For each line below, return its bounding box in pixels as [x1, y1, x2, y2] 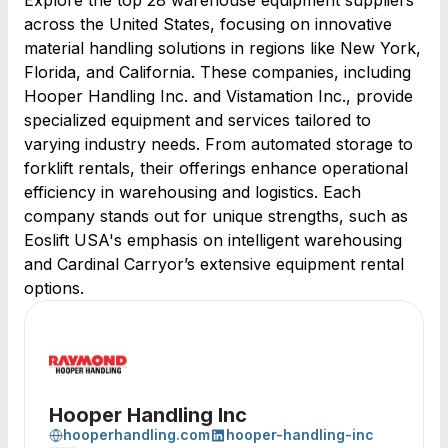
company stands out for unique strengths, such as [24, 206, 408, 226]
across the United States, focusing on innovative [24, 14, 392, 34]
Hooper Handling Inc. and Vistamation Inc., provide [24, 86, 413, 106]
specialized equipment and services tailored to [24, 110, 371, 130]
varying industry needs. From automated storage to [24, 134, 413, 154]
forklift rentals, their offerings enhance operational [24, 158, 408, 178]
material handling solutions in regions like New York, [24, 38, 421, 58]
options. [24, 278, 84, 298]
